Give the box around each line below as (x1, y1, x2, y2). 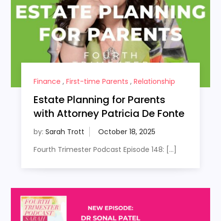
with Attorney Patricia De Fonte (33, 107, 184, 121)
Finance (33, 76, 61, 87)
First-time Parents (66, 76, 128, 87)
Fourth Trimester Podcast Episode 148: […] (33, 145, 177, 155)
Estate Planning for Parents (33, 93, 165, 107)
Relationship (133, 76, 175, 87)
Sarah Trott (45, 127, 84, 137)
